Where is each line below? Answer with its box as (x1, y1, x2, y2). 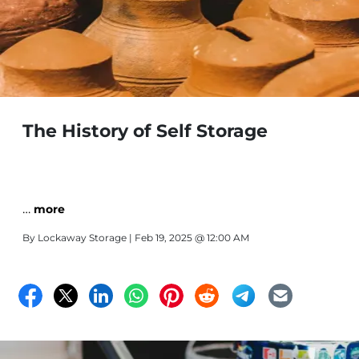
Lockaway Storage (38, 232, 127, 244)
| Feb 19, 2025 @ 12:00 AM (127, 232, 249, 244)
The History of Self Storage (22, 120, 268, 142)
